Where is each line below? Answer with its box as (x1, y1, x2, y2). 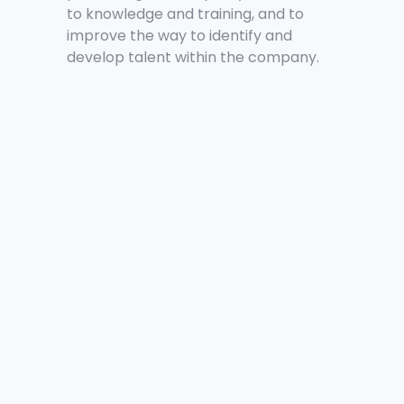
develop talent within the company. (67, 47, 319, 69)
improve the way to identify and (67, 25, 292, 47)
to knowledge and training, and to (67, 4, 304, 25)
